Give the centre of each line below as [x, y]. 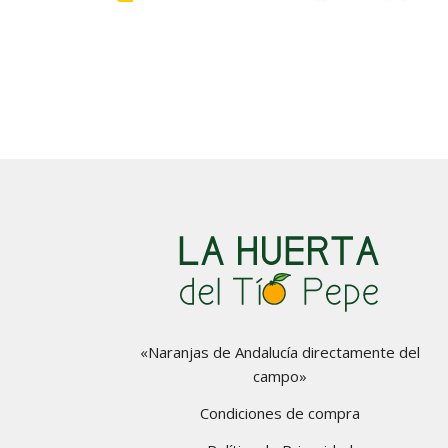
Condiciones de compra [279, 413]
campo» [279, 376]
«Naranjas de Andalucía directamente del [279, 352]
